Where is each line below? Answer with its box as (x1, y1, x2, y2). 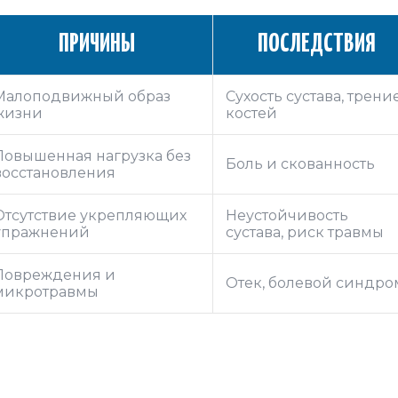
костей (226, 104, 277, 122)
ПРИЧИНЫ (58, 31, 135, 57)
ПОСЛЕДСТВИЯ (257, 31, 376, 57)
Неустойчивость (226, 206, 348, 224)
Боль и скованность (226, 155, 375, 172)
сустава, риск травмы (226, 223, 384, 241)
